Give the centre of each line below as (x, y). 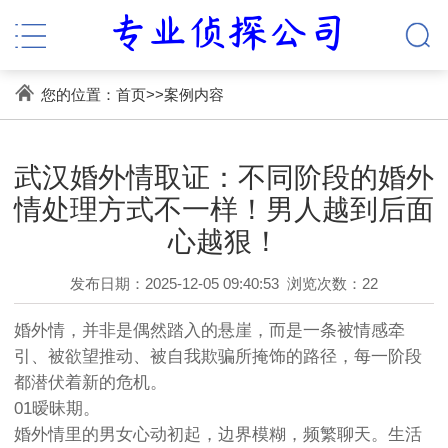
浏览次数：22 (333, 284)
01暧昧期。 (57, 409)
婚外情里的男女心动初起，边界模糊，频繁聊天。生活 (218, 435)
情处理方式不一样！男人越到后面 (224, 210)
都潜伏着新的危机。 (90, 383)
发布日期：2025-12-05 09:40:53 (174, 284)
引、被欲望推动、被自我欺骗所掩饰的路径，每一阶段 (218, 357)
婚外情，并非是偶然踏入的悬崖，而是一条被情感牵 (209, 331)
